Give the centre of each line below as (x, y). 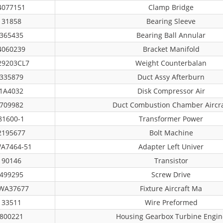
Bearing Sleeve (171, 21)
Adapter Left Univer (171, 147)
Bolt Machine (171, 133)
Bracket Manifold (171, 49)
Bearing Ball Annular (171, 35)
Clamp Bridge (171, 7)
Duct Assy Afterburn (171, 77)
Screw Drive (171, 174)
